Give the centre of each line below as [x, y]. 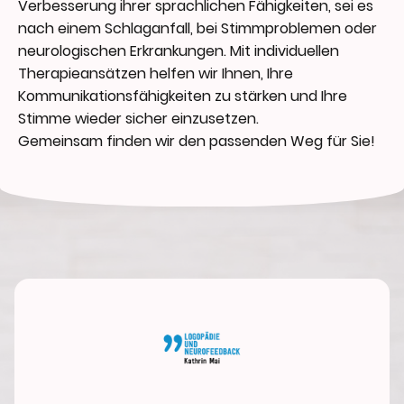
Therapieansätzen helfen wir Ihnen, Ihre [156, 74]
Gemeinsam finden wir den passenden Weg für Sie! [197, 142]
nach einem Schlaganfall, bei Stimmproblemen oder [197, 29]
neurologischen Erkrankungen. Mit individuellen [179, 51]
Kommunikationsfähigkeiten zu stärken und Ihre [183, 96]
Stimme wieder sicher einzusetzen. [138, 119]
